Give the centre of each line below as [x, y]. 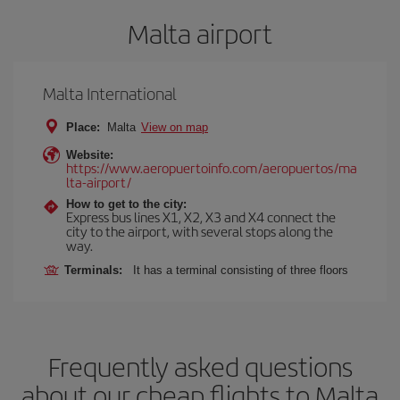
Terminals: [97, 270]
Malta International [110, 93]
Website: [90, 154]
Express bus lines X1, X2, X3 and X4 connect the [201, 216]
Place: [83, 127]
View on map [175, 127]
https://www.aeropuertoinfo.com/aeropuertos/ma [212, 167]
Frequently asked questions [200, 366]
